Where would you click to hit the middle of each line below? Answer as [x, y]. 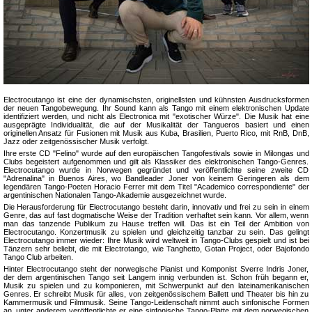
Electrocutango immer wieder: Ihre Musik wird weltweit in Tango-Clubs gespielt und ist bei [156, 240]
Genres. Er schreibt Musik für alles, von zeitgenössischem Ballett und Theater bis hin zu [156, 294]
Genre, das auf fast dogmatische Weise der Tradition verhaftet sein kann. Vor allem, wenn [156, 215]
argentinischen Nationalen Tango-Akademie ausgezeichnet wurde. [115, 195]
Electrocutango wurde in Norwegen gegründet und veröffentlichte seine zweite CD [156, 170]
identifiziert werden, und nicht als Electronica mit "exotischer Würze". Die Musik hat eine [156, 116]
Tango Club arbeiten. [38, 257]
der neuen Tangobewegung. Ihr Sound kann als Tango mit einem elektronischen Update [156, 108]
